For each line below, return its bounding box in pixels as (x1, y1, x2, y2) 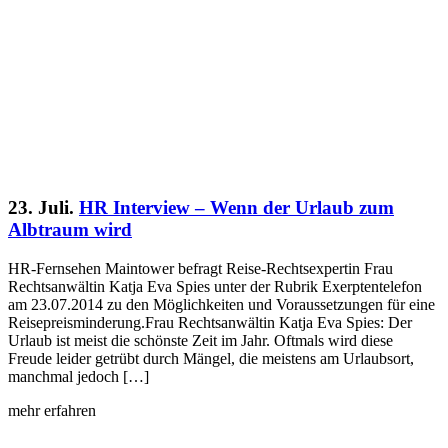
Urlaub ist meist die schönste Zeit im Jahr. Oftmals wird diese (8, 332, 393, 349)
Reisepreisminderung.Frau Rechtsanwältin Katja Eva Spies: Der (8, 314, 412, 331)
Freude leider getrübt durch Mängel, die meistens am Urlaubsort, (8, 350, 414, 367)
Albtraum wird (8, 219, 132, 241)
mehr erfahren (8, 402, 96, 419)
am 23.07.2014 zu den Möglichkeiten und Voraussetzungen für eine (8, 296, 435, 313)
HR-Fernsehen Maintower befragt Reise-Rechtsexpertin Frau (8, 260, 393, 277)
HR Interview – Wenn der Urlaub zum (79, 197, 394, 219)
